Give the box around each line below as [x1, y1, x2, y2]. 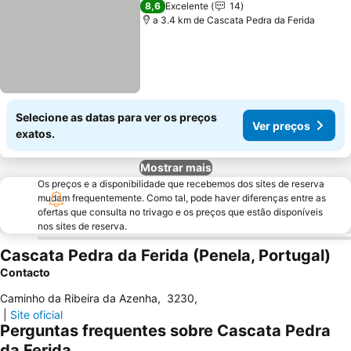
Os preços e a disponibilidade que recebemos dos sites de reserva [38, 178, 324, 190]
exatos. [16, 127, 55, 140]
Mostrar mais [139, 161, 212, 174]
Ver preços [252, 118, 310, 132]
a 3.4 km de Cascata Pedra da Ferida [153, 14, 316, 26]
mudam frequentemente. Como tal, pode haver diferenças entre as [38, 192, 326, 204]
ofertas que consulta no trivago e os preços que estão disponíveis [38, 206, 323, 218]
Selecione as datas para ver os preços [16, 110, 217, 124]
